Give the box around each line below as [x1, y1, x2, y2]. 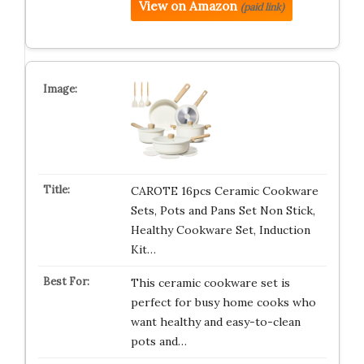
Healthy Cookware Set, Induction [130, 223, 310, 237]
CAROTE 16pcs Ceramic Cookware [130, 184, 318, 198]
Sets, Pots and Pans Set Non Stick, [130, 203, 315, 218]
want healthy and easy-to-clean [130, 314, 301, 329]
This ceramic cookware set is [130, 275, 290, 290]
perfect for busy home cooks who [130, 295, 316, 310]
